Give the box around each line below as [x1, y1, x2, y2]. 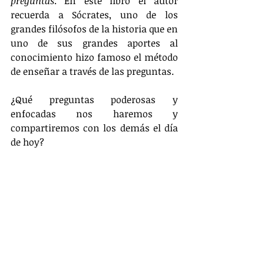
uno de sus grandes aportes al [11, 37, 178, 49]
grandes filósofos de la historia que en [11, 22, 178, 35]
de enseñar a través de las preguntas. [11, 65, 176, 78]
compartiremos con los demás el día [11, 121, 178, 134]
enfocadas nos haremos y [11, 107, 178, 120]
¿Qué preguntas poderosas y [11, 93, 178, 106]
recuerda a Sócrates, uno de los [11, 8, 178, 21]
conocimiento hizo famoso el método [11, 51, 178, 64]
